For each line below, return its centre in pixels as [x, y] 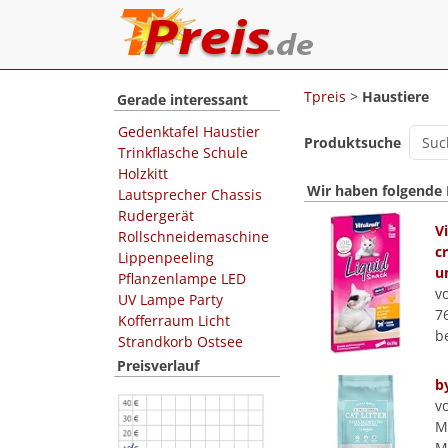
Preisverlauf [158, 365]
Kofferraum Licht [174, 320]
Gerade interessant [182, 99]
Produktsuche [352, 142]
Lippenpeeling [166, 257]
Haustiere [395, 96]
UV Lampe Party [170, 299]
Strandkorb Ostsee [180, 341]
